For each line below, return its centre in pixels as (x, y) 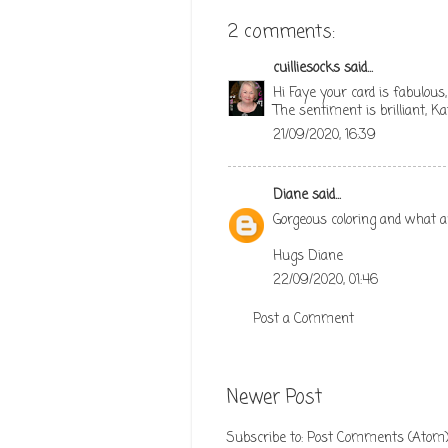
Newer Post (274, 397)
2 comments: (281, 32)
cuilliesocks (306, 68)
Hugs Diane (308, 256)
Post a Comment (303, 319)
